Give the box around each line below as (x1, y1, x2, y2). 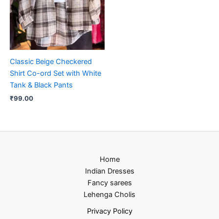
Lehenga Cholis (84, 190, 135, 199)
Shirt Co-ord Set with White (10, 69, 101, 78)
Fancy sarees (87, 178, 132, 187)
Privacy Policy (87, 207, 132, 216)
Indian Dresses (85, 167, 134, 175)
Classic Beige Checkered (10, 57, 92, 66)
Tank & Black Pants (10, 81, 73, 90)
